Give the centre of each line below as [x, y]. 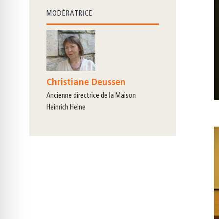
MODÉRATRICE [70, 14]
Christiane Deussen [86, 83]
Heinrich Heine [66, 108]
